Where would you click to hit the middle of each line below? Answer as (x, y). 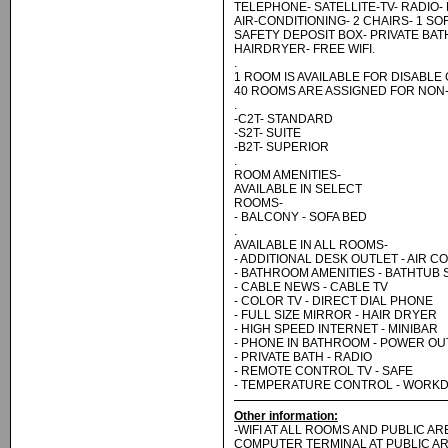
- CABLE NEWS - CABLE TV (311, 287)
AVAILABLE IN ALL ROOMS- (311, 245)
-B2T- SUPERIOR (281, 147)
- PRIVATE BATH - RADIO (303, 357)
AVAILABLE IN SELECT (298, 189)
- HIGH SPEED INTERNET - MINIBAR (336, 329)
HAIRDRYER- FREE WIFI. (304, 49)
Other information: (286, 416)
